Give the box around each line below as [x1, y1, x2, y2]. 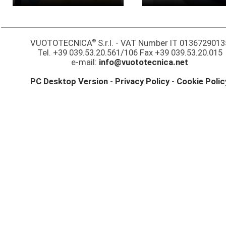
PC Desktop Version [30, 76, 108, 86]
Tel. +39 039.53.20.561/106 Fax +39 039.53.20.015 [37, 47, 222, 58]
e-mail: [71, 57, 99, 67]
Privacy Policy [115, 76, 170, 86]
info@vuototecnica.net [99, 57, 189, 67]
